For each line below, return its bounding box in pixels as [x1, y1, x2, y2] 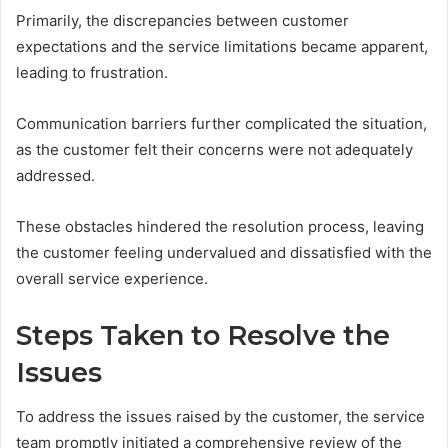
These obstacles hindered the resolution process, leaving [16, 216, 424, 236]
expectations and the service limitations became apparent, [16, 36, 428, 56]
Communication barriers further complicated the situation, [16, 113, 427, 133]
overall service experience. [16, 268, 208, 288]
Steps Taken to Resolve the [16, 318, 390, 352]
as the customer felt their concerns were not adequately [16, 139, 413, 159]
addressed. [16, 165, 95, 185]
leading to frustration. [16, 62, 168, 82]
